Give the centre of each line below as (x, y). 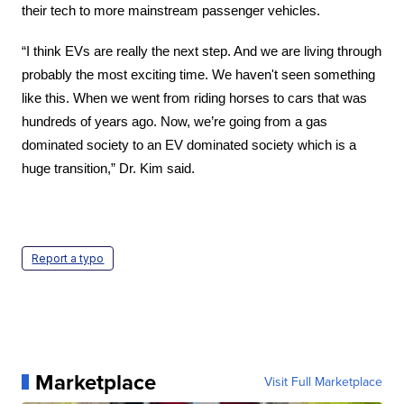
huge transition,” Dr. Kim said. (109, 168)
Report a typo (68, 258)
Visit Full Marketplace (323, 381)
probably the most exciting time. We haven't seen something (199, 74)
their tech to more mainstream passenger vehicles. (171, 10)
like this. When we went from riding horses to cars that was (195, 98)
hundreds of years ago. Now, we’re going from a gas (175, 121)
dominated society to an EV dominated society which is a (189, 145)
